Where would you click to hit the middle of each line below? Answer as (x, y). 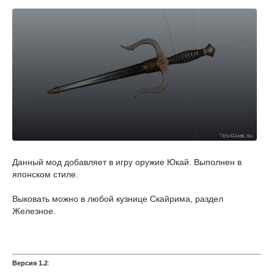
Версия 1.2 (30, 263)
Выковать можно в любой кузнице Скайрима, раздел (118, 199)
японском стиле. (45, 175)
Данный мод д (41, 162)
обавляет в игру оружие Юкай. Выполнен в (155, 162)
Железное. (34, 211)
